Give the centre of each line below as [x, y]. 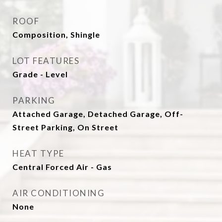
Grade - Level [40, 74]
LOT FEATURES [46, 61]
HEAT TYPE [38, 153]
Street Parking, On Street [65, 127]
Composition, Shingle [56, 34]
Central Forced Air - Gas [62, 167]
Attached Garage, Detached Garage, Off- [98, 114]
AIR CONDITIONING [58, 193]
